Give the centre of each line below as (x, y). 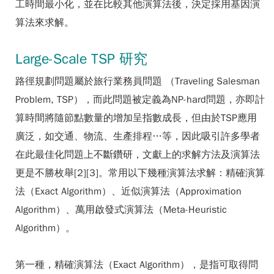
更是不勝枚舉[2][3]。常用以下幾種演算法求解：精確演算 (140, 173)
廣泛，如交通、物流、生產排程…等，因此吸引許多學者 (138, 136)
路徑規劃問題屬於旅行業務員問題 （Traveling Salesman (138, 81)
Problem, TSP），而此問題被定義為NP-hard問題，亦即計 (140, 100)
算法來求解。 (45, 23)
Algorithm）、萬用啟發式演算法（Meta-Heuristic (121, 210)
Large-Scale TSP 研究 (81, 59)
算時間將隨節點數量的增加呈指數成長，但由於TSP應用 (136, 118)
